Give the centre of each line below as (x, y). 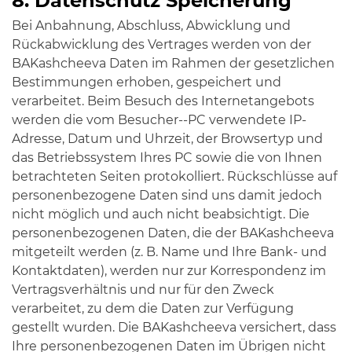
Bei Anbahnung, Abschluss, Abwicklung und (151, 26)
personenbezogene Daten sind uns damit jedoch (167, 195)
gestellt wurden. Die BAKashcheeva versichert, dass (174, 327)
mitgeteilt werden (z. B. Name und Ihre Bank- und (169, 252)
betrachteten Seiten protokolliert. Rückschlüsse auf (174, 176)
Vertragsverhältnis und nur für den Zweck (143, 290)
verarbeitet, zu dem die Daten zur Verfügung (153, 308)
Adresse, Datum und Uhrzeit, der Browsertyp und (167, 139)
